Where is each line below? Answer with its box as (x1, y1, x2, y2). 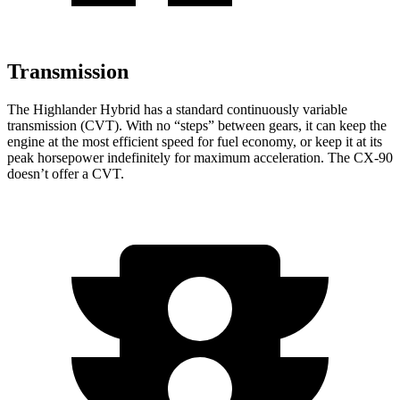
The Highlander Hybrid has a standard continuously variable (7, 101, 347, 117)
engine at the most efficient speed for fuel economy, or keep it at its (7, 133, 382, 149)
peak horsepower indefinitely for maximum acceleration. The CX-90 (7, 149, 393, 165)
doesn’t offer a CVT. (7, 165, 124, 181)
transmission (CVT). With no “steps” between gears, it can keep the (7, 117, 387, 133)
